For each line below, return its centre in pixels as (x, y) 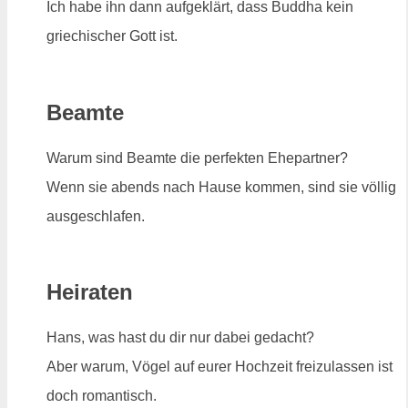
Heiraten (90, 292)
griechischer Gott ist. (112, 36)
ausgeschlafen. (96, 216)
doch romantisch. (102, 396)
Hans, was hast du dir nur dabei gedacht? (180, 338)
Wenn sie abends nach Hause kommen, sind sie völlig (221, 187)
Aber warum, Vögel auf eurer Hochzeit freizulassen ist (219, 367)
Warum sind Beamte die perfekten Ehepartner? (197, 158)
